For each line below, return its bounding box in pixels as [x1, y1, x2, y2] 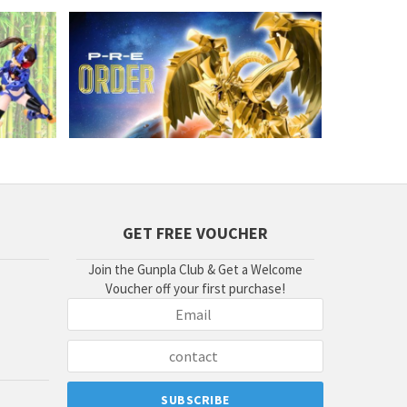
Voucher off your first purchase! [104, 280, 285, 298]
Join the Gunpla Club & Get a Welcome [87, 261, 303, 279]
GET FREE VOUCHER [122, 223, 268, 244]
